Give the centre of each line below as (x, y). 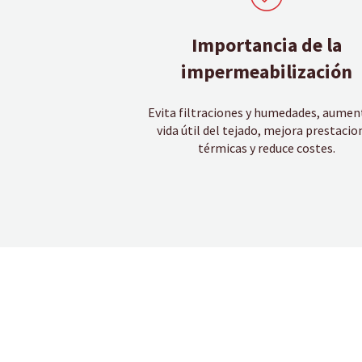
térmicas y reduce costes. (267, 147)
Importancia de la (267, 45)
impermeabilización (267, 72)
